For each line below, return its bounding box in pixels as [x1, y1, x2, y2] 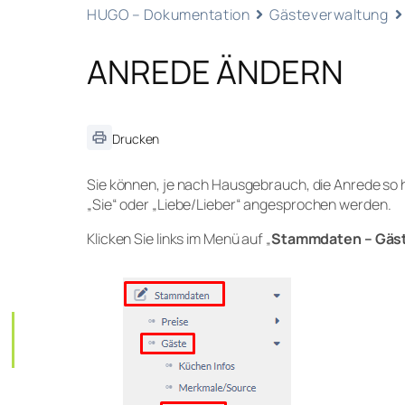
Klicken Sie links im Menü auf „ [87, 228, 271, 249]
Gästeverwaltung [269, 4, 389, 24]
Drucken [112, 129, 160, 147]
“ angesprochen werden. [235, 193, 391, 214]
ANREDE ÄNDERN [87, 49, 344, 94]
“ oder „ [111, 193, 157, 214]
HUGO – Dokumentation [87, 4, 250, 24]
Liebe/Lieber [156, 193, 236, 214]
